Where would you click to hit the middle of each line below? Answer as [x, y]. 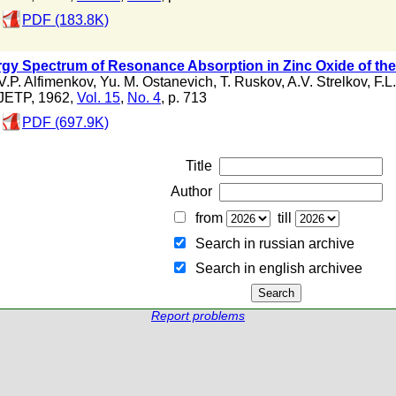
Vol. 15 [99, 98]
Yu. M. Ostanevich [156, 82]
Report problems [198, 316]
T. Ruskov [251, 82]
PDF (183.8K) [65, 19]
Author [191, 191]
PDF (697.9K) [65, 123]
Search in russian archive [271, 244]
